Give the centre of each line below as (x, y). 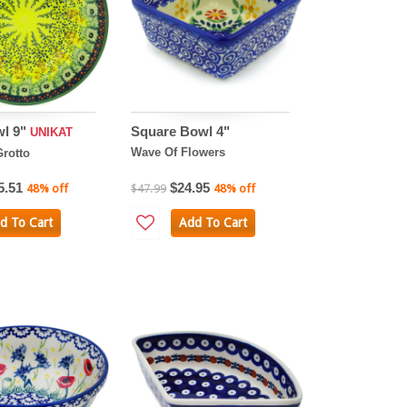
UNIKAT (51, 132)
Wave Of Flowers (179, 152)
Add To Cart (213, 222)
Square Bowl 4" (181, 131)
